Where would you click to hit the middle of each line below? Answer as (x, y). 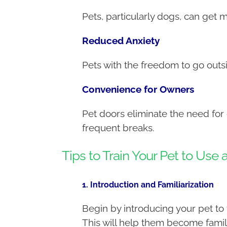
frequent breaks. (118, 127)
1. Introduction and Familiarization (148, 184)
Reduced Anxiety (121, 40)
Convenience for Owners (138, 89)
